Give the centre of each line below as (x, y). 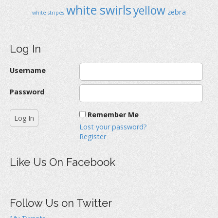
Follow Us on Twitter (61, 203)
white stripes (48, 12)
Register (93, 136)
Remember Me (113, 114)
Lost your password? (113, 127)
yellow (149, 10)
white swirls (99, 9)
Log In (25, 48)
